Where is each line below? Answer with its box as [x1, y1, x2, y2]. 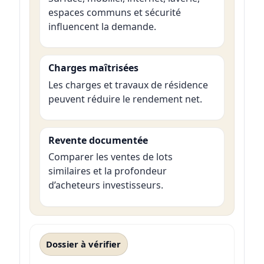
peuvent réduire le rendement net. [48, 92, 202, 105]
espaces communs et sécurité [48, 6, 181, 19]
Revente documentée [48, 133, 148, 147]
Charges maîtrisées [48, 61, 138, 75]
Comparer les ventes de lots [48, 150, 173, 164]
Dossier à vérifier [45, 237, 121, 250]
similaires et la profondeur [48, 164, 167, 178]
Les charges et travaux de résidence [48, 78, 208, 91]
